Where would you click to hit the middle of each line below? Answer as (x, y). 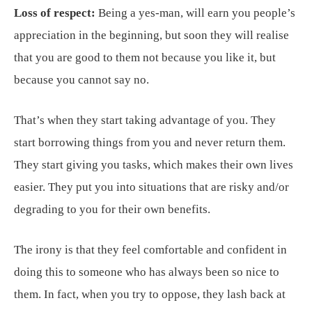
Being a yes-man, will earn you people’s (195, 13)
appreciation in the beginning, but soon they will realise (151, 35)
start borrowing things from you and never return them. (150, 142)
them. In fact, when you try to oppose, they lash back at (150, 294)
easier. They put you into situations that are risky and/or (151, 187)
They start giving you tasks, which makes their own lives (154, 165)
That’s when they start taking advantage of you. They (145, 120)
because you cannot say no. (81, 80)
